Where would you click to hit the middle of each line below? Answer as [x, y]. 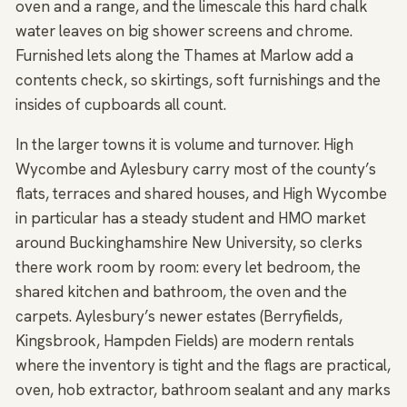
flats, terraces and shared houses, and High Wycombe [201, 194]
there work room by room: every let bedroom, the [188, 268]
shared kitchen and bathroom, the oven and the [181, 292]
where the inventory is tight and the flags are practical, [203, 366]
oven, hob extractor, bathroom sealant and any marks [203, 390]
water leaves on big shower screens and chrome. [184, 31]
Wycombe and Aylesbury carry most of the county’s [196, 169]
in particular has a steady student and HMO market [191, 218]
